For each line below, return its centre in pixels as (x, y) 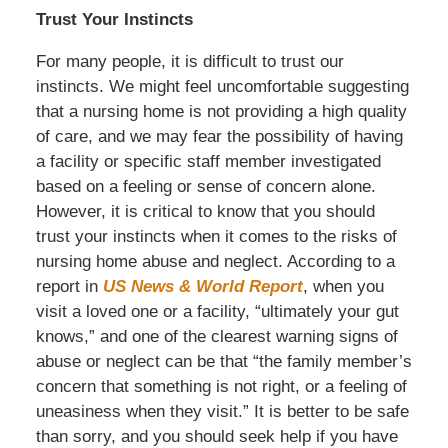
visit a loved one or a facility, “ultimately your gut (217, 311)
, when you (343, 286)
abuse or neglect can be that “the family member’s (223, 361)
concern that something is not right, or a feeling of (221, 386)
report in (69, 286)
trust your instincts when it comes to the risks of (216, 236)
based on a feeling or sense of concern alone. (205, 186)
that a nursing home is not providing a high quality (221, 111)
